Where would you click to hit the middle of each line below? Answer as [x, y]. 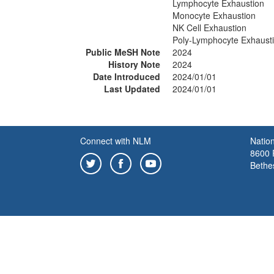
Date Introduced [127, 76]
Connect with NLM [116, 141]
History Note [134, 64]
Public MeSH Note [123, 52]
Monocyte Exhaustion [214, 15]
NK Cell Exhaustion [209, 28]
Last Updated [132, 89]
